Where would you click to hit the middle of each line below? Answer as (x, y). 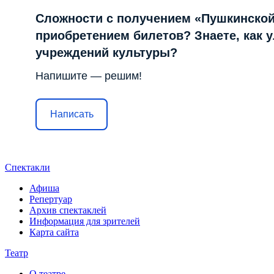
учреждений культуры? (106, 52)
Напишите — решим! (89, 76)
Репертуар (51, 199)
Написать (72, 114)
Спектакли (28, 167)
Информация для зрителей (85, 221)
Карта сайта (54, 232)
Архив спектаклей (68, 210)
